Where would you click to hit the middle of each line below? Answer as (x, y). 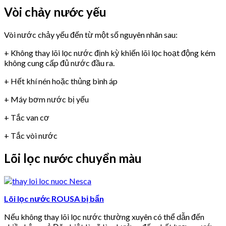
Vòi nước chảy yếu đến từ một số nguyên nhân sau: (91, 35)
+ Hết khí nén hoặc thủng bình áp (61, 81)
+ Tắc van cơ (27, 118)
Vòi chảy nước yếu (55, 12)
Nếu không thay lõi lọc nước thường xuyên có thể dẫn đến (104, 216)
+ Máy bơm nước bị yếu (46, 99)
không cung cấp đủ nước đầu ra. (59, 63)
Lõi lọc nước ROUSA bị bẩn (54, 198)
